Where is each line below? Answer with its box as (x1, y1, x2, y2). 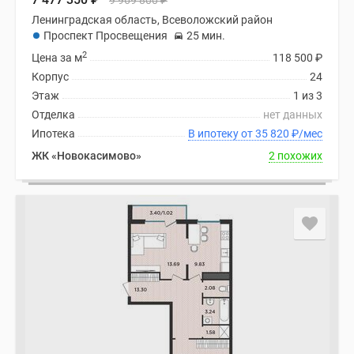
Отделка (32, 108, 75, 121)
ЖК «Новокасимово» (32, 149, 141, 162)
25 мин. (186, 29, 225, 42)
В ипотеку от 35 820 (255, 127, 292, 140)
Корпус (32, 70, 69, 83)
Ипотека (32, 127, 75, 140)
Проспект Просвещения (43, 29, 168, 42)
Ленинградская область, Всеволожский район (32, 13, 273, 26)
